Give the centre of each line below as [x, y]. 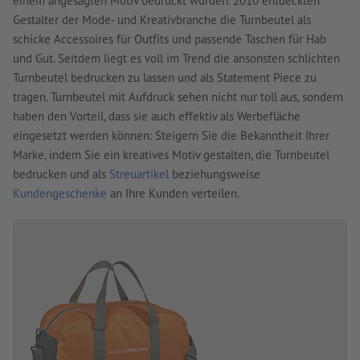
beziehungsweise [215, 174]
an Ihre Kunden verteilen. [173, 194]
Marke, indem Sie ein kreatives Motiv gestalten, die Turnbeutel [171, 155]
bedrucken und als [61, 174]
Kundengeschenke [60, 194]
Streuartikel [139, 174]
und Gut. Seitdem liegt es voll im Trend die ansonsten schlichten [176, 59]
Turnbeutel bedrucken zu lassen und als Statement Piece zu [165, 78]
